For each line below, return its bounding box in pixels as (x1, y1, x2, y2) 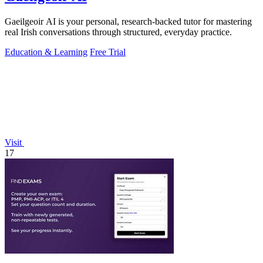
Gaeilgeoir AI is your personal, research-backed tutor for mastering (5, 16, 252, 26)
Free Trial (90, 46, 126, 57)
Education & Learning (5, 46, 87, 57)
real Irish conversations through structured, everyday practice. (5, 26, 232, 37)
